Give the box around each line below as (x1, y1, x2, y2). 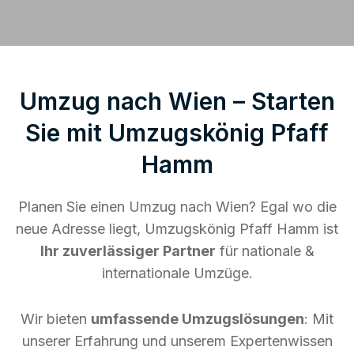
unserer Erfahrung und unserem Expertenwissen (21, 332, 333, 349)
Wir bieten (21, 310, 91, 327)
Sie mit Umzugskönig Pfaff (25, 118, 329, 147)
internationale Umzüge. (101, 264, 253, 281)
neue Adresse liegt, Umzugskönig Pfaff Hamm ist (16, 220, 338, 237)
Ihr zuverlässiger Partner (40, 242, 216, 259)
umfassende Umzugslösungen (91, 310, 304, 327)
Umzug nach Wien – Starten (19, 86, 335, 115)
